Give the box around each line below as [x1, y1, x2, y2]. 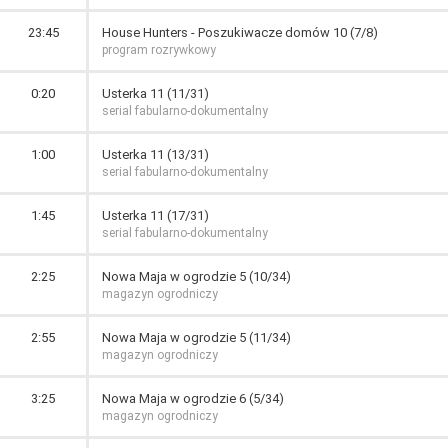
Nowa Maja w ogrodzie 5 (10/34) [102, 269, 291, 284]
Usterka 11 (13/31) [102, 147, 209, 162]
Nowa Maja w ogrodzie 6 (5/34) [102, 391, 284, 406]
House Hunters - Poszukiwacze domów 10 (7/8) [102, 25, 378, 40]
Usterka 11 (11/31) [102, 86, 209, 101]
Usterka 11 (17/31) [102, 208, 209, 223]
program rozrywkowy [102, 43, 216, 57]
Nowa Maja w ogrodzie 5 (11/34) [102, 330, 291, 345]
